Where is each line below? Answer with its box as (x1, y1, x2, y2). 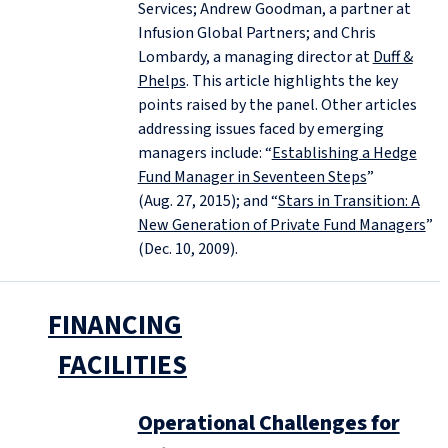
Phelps (137, 70, 186, 93)
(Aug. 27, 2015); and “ (137, 190, 278, 213)
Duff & (372, 46, 413, 69)
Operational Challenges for (137, 407, 400, 440)
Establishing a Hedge (271, 142, 417, 165)
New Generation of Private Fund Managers (137, 214, 426, 237)
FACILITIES (58, 346, 187, 386)
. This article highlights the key (185, 70, 398, 93)
